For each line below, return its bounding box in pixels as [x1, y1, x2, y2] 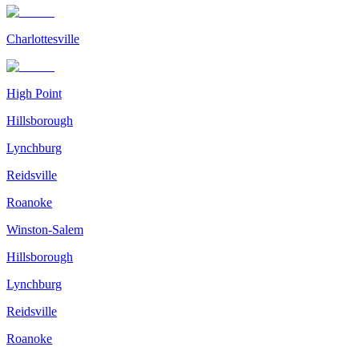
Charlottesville [6, 31, 79, 46]
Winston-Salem [6, 222, 83, 236]
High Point [6, 86, 62, 100]
